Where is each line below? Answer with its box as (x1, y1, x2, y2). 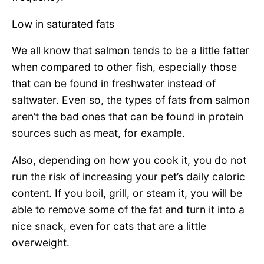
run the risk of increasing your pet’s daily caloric (12, 170, 245, 183)
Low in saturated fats (12, 17, 114, 30)
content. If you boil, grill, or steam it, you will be (12, 186, 242, 199)
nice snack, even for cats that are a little (12, 219, 206, 232)
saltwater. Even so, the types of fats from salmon (12, 94, 250, 107)
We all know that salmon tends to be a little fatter (12, 44, 249, 57)
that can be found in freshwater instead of (12, 77, 216, 90)
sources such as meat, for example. (12, 127, 185, 140)
